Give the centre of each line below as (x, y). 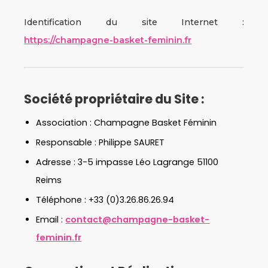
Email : (51, 220)
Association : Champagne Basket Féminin (127, 123)
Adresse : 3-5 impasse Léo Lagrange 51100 (127, 162)
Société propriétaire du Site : (114, 99)
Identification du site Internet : (134, 22)
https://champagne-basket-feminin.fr (108, 40)
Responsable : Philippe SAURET (100, 142)
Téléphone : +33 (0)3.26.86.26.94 (105, 200)
